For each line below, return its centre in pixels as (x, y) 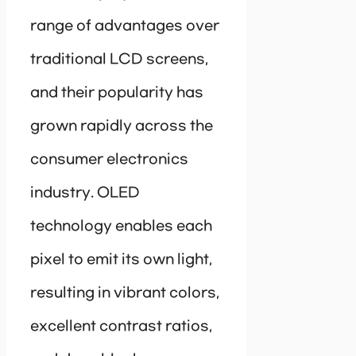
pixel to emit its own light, (121, 260)
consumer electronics (109, 160)
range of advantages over (125, 27)
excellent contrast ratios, (121, 327)
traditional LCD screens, (119, 60)
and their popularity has (117, 93)
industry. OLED (85, 193)
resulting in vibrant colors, (125, 294)
